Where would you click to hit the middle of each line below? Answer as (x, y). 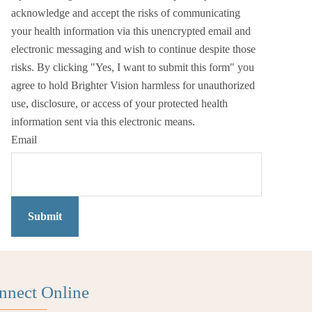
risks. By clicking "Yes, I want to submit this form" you (133, 67)
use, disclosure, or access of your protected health (119, 103)
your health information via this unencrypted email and (131, 31)
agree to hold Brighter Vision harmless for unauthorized (133, 85)
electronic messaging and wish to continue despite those (133, 49)
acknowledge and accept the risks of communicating (126, 13)
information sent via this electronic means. (103, 122)
